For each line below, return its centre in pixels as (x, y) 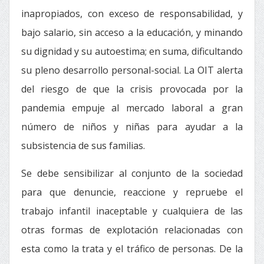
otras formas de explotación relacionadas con (132, 230)
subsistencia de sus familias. (83, 146)
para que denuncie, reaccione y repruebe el (132, 192)
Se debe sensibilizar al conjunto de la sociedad (132, 173)
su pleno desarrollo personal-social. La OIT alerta (132, 70)
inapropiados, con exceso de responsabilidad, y (132, 14)
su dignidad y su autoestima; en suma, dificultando (132, 51)
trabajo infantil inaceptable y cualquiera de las (132, 211)
